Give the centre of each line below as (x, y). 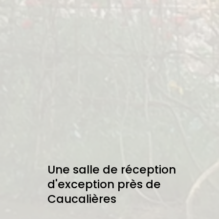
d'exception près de (104, 184)
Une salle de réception (111, 169)
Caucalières (82, 199)
